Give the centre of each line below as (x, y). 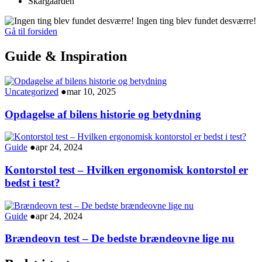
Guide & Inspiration (66, 56)
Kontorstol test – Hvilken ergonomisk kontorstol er (126, 170)
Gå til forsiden (31, 31)
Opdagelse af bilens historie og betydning (103, 114)
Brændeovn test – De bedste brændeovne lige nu (120, 239)
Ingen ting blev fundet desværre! (196, 21)
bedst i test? (32, 182)
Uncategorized (32, 91)
